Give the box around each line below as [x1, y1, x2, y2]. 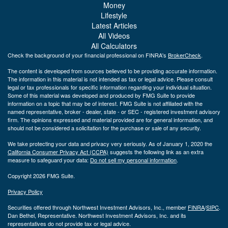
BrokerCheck [168, 50, 201, 59]
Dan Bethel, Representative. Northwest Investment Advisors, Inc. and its [8, 211, 186, 219]
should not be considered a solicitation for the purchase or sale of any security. [8, 123, 201, 132]
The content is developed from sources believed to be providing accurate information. [8, 66, 217, 75]
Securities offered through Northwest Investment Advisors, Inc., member [8, 203, 188, 211]
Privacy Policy [8, 187, 43, 195]
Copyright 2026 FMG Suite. [8, 171, 75, 180]
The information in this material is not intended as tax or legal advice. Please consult [8, 74, 213, 83]
